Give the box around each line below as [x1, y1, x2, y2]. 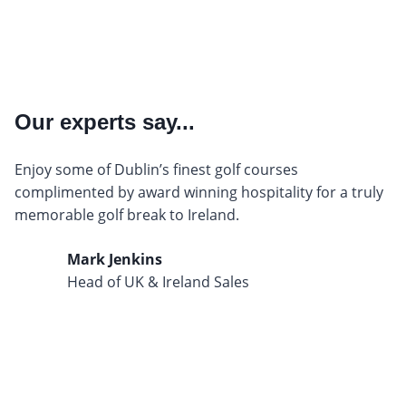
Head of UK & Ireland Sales [67, 271, 249, 292]
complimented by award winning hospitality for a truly [14, 181, 383, 202]
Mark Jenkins [67, 248, 162, 269]
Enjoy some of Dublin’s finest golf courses [14, 159, 298, 179]
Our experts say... [14, 109, 195, 134]
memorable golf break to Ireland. [14, 204, 239, 225]
